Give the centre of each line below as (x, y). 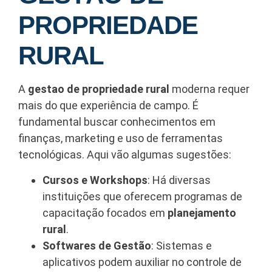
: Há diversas (179, 180)
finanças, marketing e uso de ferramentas (121, 138)
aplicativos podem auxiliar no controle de (142, 262)
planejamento (202, 212)
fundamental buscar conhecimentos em (117, 122)
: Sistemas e (182, 245)
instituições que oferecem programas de (142, 196)
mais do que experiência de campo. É (108, 106)
